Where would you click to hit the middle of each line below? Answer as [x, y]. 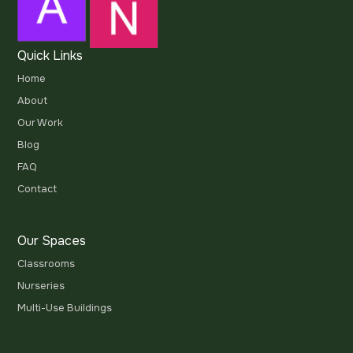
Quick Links [50, 56]
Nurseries [41, 286]
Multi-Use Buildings [65, 308]
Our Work [41, 123]
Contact [37, 190]
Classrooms [46, 264]
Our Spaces [52, 241]
